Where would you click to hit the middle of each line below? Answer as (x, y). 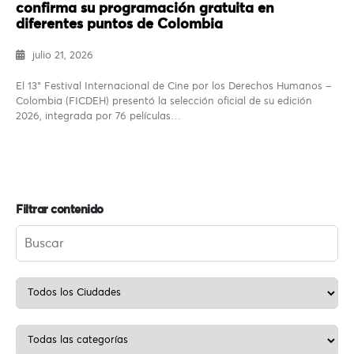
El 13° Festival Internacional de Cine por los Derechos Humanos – (174, 87)
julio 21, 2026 (63, 56)
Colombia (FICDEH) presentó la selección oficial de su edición (164, 102)
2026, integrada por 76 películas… (98, 117)
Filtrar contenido (60, 210)
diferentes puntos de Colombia (119, 25)
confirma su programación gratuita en (145, 9)
